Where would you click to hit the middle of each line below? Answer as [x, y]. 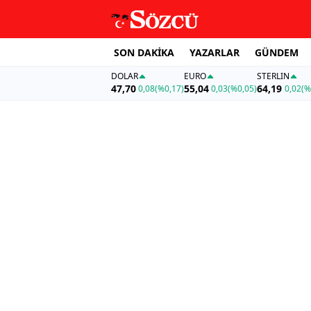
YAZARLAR [215, 52]
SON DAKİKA [144, 52]
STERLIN [274, 76]
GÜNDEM [277, 52]
